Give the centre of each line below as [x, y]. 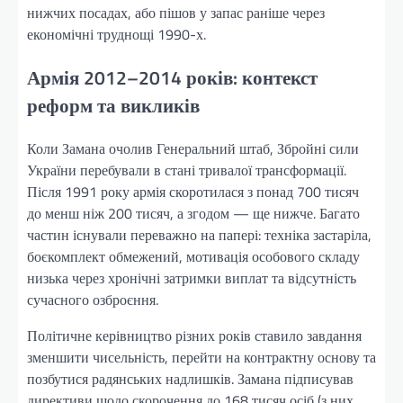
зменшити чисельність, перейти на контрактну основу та [201, 358]
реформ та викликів [113, 105]
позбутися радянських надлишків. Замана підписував [190, 379]
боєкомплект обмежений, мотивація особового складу [193, 257]
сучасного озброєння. [93, 300]
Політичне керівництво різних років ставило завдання [194, 336]
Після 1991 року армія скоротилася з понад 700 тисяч [193, 192]
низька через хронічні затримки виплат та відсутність [192, 278]
